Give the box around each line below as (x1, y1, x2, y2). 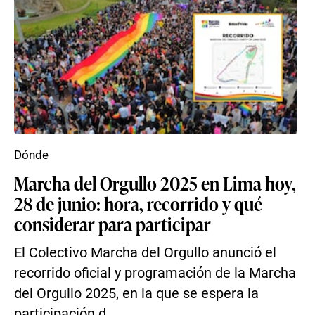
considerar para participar (14, 211, 211, 236)
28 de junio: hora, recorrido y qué (14, 191, 262, 216)
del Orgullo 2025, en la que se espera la (14, 285, 259, 302)
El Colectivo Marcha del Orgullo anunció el (14, 245, 276, 261)
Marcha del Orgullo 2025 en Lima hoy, (14, 170, 296, 195)
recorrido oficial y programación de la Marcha (14, 265, 296, 281)
